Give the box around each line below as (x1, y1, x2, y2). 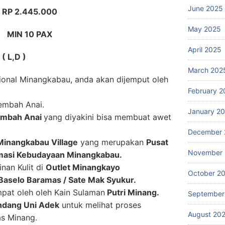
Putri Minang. (105, 187, 159, 197)
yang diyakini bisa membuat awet (44, 112, 171, 122)
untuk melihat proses (59, 200, 141, 210)
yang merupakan (78, 137, 146, 147)
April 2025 (188, 45, 221, 54)
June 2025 (188, 4, 223, 13)
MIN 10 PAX (7, 29, 52, 39)
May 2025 (188, 25, 221, 33)
